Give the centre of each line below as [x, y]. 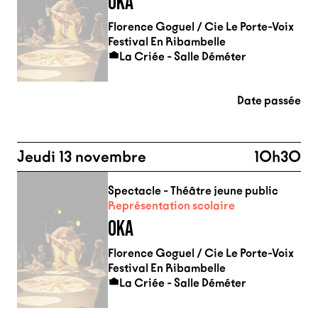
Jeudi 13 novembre [82, 157]
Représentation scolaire [171, 205]
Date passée [269, 100]
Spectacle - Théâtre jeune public [193, 191]
